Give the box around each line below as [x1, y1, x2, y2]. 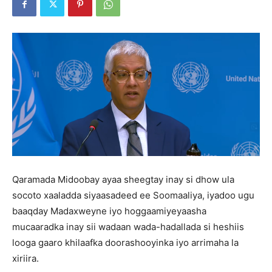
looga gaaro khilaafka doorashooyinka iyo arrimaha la [12, 236, 239, 248]
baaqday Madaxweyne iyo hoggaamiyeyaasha [12, 205, 206, 217]
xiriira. [12, 252, 39, 264]
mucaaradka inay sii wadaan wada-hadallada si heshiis [12, 220, 244, 233]
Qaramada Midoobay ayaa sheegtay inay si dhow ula [12, 173, 234, 185]
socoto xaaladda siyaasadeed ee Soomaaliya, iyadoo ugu [12, 189, 254, 201]
